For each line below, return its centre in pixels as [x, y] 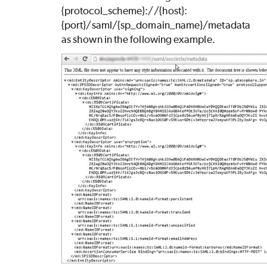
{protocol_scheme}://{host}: [125, 11]
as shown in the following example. [138, 40]
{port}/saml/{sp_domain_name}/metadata [156, 25]
